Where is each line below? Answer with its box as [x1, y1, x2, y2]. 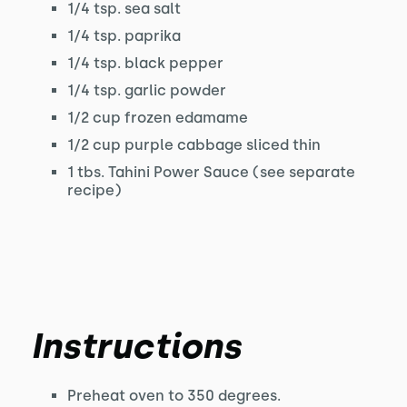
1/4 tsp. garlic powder [66, 82, 226, 99]
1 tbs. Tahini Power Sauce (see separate [66, 164, 355, 181]
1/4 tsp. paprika [66, 27, 181, 45]
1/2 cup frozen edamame [66, 109, 248, 126]
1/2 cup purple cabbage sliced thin [66, 136, 321, 154]
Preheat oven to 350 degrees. [66, 387, 281, 404]
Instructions [30, 325, 241, 367]
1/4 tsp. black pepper [66, 55, 223, 72]
